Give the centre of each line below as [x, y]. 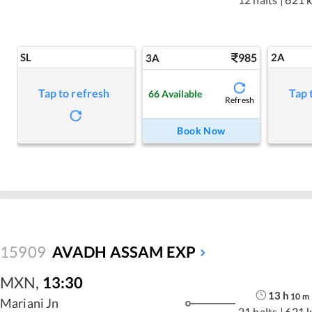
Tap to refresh [74, 93]
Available [182, 93]
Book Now [201, 131]
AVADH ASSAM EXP [124, 252]
